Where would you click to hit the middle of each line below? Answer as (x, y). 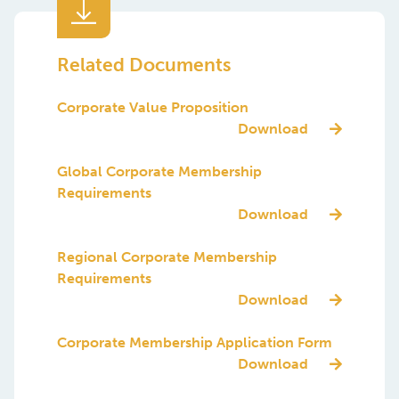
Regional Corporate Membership (167, 178)
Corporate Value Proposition (153, 28)
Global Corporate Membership (159, 93)
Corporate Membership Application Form (195, 264)
